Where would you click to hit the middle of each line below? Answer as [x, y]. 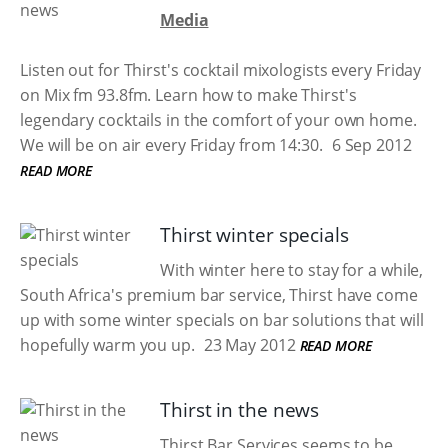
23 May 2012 [247, 345]
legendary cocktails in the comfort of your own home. [218, 120]
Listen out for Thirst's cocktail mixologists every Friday [221, 70]
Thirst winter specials [254, 235]
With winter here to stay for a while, [292, 270]
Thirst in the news [240, 410]
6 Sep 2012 [369, 145]
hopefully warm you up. [107, 345]
